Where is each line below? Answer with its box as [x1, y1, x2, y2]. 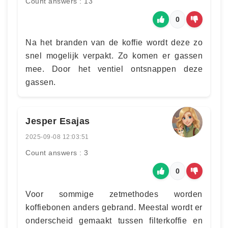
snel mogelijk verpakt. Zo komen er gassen [25, 51, 203, 60]
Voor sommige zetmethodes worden [25, 190, 203, 198]
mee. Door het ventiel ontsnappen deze [25, 65, 203, 73]
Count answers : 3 [25, 149, 89, 157]
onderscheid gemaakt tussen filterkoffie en [25, 216, 203, 225]
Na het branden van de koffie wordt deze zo [25, 38, 203, 47]
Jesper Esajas [25, 116, 90, 126]
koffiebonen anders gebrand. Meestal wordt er [25, 203, 203, 212]
